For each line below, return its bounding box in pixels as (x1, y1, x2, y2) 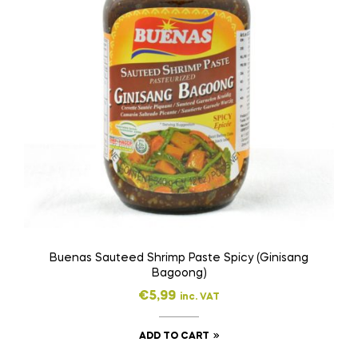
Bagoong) (151, 268, 207, 280)
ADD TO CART (138, 332, 209, 342)
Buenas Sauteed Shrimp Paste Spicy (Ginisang (50, 253, 308, 265)
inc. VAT (180, 292, 220, 303)
